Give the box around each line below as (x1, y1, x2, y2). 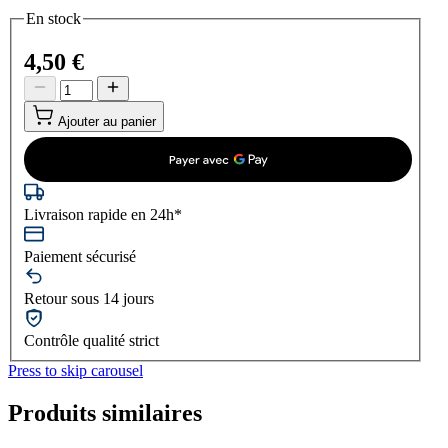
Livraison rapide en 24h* (24, 206, 182, 224)
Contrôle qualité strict (24, 332, 159, 350)
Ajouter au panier (58, 114, 156, 130)
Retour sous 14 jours (24, 290, 154, 308)
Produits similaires (8, 400, 202, 427)
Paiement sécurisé (24, 248, 136, 266)
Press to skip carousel (8, 362, 143, 380)
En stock (26, 9, 81, 27)
